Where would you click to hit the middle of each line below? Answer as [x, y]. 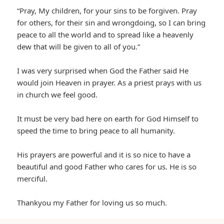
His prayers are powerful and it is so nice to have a [104, 155]
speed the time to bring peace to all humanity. [96, 131]
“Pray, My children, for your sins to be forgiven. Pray [107, 11]
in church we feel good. [57, 95]
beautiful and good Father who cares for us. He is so [107, 167]
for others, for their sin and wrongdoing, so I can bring [111, 23]
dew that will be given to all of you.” [79, 47]
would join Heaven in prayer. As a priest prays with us [109, 83]
